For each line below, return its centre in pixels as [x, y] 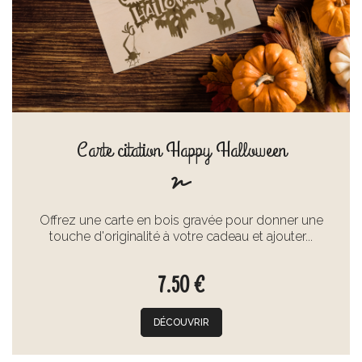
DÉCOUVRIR [181, 322]
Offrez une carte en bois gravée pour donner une [181, 220]
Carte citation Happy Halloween [181, 150]
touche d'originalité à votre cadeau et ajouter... [181, 236]
